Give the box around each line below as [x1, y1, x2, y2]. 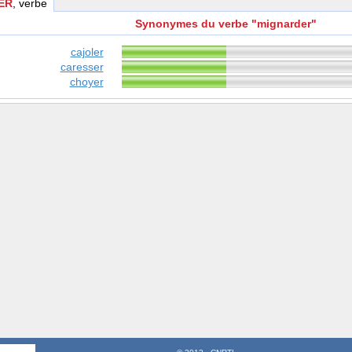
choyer [69, 75, 104, 89]
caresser [60, 60, 104, 74]
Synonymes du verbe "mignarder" [134, 17, 317, 31]
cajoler [70, 46, 104, 59]
